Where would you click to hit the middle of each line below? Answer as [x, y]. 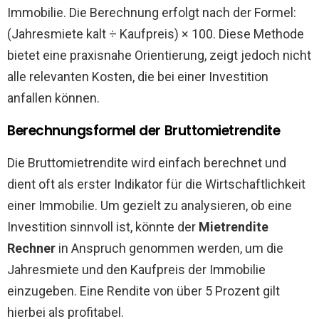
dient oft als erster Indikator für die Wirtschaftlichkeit [156, 184]
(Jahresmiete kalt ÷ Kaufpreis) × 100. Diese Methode [156, 34]
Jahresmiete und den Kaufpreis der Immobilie [136, 270]
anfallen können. [53, 98]
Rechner [31, 248]
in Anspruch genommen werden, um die [169, 248]
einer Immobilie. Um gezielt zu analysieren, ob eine [150, 205]
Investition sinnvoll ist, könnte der [103, 227]
